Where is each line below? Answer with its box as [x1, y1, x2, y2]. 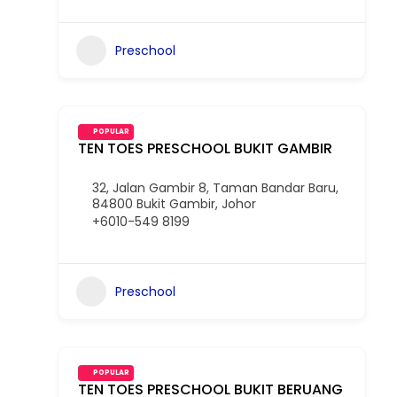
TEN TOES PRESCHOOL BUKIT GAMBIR [78, 138, 332, 159]
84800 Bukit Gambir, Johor [92, 195, 256, 213]
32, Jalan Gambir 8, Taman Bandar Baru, [92, 179, 339, 197]
